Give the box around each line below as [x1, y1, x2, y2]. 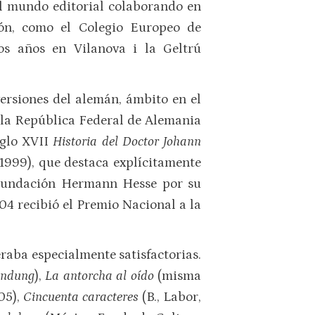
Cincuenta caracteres [22, 289, 142, 304]
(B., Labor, [141, 289, 202, 304]
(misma [157, 268, 202, 283]
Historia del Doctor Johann [53, 134, 202, 149]
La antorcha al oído [45, 268, 158, 283]
